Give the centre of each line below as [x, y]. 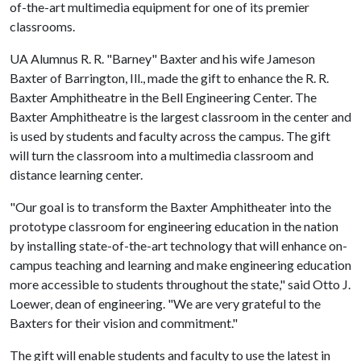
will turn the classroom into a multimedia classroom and [162, 155]
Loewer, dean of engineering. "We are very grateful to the [165, 303]
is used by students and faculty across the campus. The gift [170, 136]
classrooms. [42, 26]
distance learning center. [76, 174]
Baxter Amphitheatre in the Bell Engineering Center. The [163, 97]
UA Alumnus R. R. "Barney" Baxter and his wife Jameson [162, 58]
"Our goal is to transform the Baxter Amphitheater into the [170, 207]
